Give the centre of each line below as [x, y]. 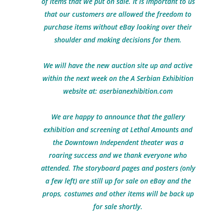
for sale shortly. [118, 206]
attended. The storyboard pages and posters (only [118, 168]
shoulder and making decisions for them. [118, 40]
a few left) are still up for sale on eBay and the [118, 181]
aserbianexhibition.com [136, 91]
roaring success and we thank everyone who [118, 155]
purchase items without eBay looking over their [118, 27]
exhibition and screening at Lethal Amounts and [118, 129]
